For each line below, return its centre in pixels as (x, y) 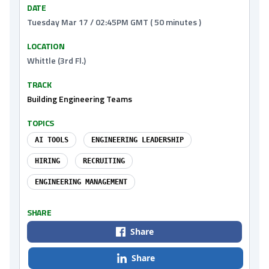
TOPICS (41, 123)
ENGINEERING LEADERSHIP (138, 140)
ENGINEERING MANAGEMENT (81, 182)
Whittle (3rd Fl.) (56, 60)
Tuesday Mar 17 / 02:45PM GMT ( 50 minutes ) (114, 22)
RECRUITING (104, 161)
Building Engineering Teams (80, 99)
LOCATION (46, 46)
